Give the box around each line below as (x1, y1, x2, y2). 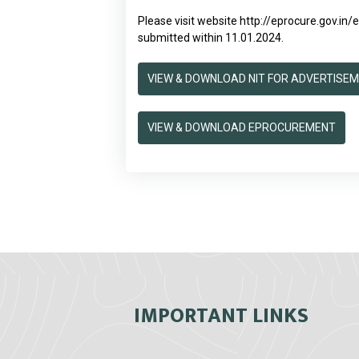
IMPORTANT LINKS (134, 299, 309, 334)
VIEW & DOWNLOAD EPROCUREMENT (147, 121, 336, 135)
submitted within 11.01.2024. (138, 31, 284, 45)
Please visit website (138, 14, 240, 28)
